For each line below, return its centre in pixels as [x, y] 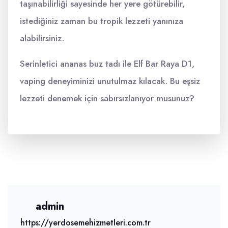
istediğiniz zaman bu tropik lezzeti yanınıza [102, 21]
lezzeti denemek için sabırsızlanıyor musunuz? [107, 98]
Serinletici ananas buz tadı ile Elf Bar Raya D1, [107, 64]
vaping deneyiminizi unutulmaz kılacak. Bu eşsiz [110, 81]
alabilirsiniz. [42, 38]
